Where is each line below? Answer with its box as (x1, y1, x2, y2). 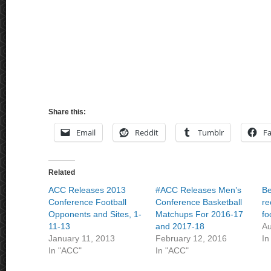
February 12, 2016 (155, 233, 227, 243)
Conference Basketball (155, 197, 242, 207)
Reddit (135, 127, 158, 138)
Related (48, 168, 75, 177)
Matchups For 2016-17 (155, 209, 243, 219)
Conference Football (48, 197, 126, 207)
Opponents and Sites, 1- (48, 209, 142, 219)
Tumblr (198, 127, 224, 138)
